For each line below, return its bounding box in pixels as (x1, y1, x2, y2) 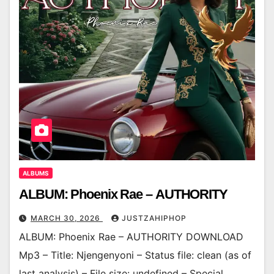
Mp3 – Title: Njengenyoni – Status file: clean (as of (19, 249, 251, 262)
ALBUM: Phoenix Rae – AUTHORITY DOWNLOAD (19, 231, 243, 243)
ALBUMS (23, 169, 49, 177)
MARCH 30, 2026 (31, 213, 103, 223)
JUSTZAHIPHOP (122, 213, 187, 223)
